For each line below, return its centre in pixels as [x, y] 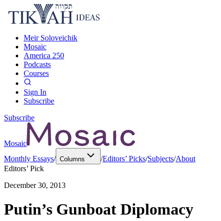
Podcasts [37, 64]
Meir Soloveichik [51, 38]
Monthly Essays [29, 159]
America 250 [44, 55]
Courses [36, 73]
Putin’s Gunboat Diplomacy [99, 209]
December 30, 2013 [35, 185]
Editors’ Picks [124, 159]
